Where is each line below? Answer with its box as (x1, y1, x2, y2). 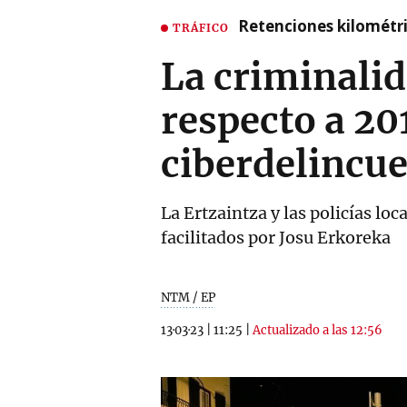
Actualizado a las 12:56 (253, 323, 382, 338)
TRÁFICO (173, 20, 229, 35)
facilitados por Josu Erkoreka (161, 227, 391, 248)
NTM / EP (161, 290, 215, 305)
